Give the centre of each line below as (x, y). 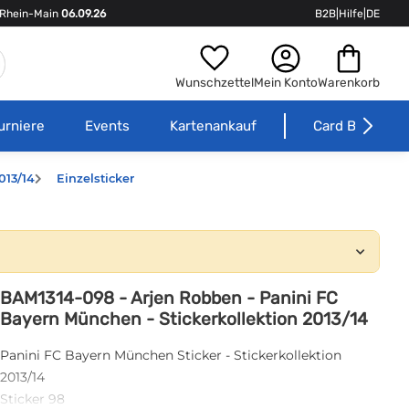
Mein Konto (286, 82)
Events (107, 126)
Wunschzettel (215, 82)
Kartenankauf (213, 126)
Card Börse (349, 126)
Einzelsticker (95, 178)
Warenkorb (349, 82)
